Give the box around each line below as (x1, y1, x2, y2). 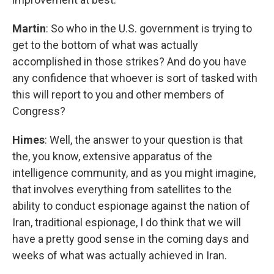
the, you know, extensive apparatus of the (12, 150, 212, 163)
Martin (12, 22, 46, 35)
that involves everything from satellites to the (12, 183, 232, 196)
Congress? (12, 105, 65, 117)
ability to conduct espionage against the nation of (12, 199, 250, 212)
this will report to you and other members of (12, 88, 224, 101)
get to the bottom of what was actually (12, 39, 198, 51)
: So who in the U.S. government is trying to (46, 22, 252, 35)
